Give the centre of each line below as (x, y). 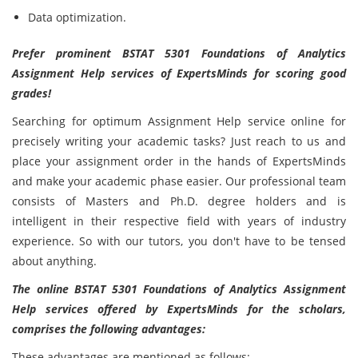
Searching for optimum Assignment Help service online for (179, 121)
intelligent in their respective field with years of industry (179, 221)
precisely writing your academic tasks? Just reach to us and (179, 141)
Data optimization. (77, 17)
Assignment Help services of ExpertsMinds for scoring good (179, 73)
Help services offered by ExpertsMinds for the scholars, (179, 309)
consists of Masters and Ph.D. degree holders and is (179, 201)
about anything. (54, 261)
